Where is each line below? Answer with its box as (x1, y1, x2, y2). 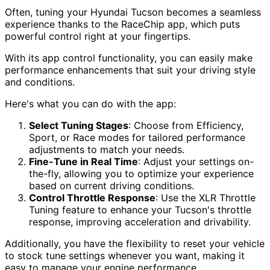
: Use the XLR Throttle (155, 192, 256, 204)
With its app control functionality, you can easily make (5, 52, 253, 64)
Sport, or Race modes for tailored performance (29, 131, 245, 144)
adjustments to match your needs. (29, 143, 184, 156)
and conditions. (5, 76, 75, 89)
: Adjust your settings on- (138, 155, 254, 168)
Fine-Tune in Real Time (29, 155, 138, 168)
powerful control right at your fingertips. (5, 30, 190, 43)
